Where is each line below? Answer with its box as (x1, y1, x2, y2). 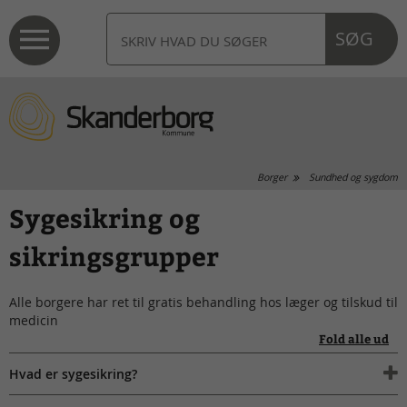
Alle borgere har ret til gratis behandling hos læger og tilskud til (9, 293, 398, 311)
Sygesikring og (9, 199, 200, 235)
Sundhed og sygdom (309, 171, 398, 184)
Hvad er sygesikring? (9, 364, 137, 382)
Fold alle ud (319, 330, 389, 347)
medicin (9, 311, 58, 329)
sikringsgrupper (9, 237, 219, 273)
